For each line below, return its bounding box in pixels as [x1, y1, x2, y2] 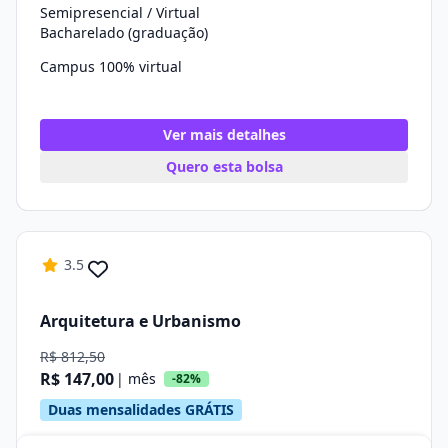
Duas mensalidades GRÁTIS [48, 400, 234, 419]
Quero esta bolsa [165, 157, 283, 176]
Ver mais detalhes [162, 125, 286, 144]
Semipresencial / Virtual [40, 3, 200, 22]
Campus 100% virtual [40, 57, 182, 76]
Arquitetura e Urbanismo [40, 309, 241, 332]
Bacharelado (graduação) [40, 23, 208, 42]
